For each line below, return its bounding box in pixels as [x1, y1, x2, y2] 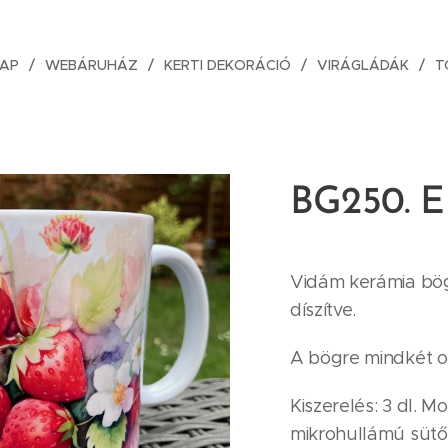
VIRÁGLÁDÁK [317, 56, 409, 74]
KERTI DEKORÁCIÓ [164, 56, 291, 74]
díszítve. [290, 299, 357, 321]
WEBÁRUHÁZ [45, 56, 138, 74]
